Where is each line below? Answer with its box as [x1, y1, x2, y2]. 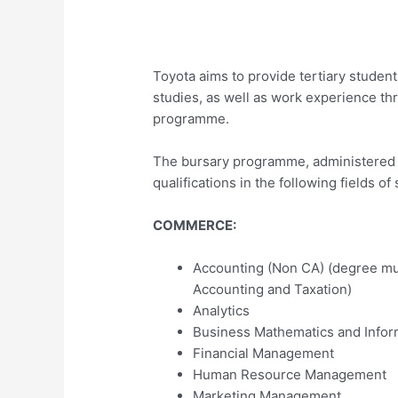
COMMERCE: [153, 216, 237, 234]
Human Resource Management [193, 365, 387, 383]
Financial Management [193, 344, 335, 362]
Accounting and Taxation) [193, 280, 353, 298]
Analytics [193, 301, 251, 319]
